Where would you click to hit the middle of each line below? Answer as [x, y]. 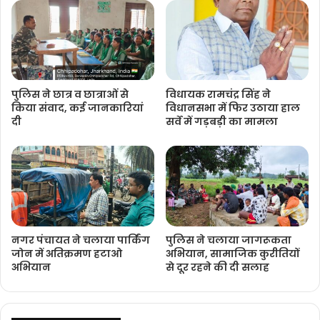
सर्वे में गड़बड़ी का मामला [222, 122]
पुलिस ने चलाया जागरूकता [229, 240]
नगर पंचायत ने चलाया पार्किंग [81, 240]
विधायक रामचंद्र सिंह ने [218, 95]
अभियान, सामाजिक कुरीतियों [232, 253]
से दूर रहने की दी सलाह [217, 267]
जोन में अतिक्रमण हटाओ [67, 253]
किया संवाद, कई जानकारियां [77, 108]
